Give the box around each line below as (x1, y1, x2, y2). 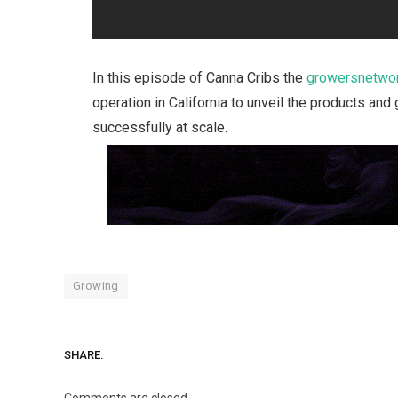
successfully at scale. (92, 119, 228, 137)
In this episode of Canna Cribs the (92, 69, 307, 87)
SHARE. (64, 348, 104, 362)
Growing (73, 278, 119, 292)
